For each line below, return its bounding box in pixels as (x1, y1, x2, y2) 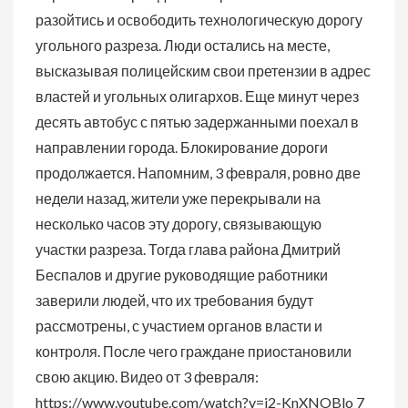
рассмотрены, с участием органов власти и (36, 317, 322, 334)
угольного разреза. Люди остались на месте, (36, 36, 330, 54)
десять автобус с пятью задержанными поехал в (36, 113, 359, 130)
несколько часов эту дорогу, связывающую (36, 215, 321, 232)
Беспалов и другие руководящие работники (36, 266, 328, 283)
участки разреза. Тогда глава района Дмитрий (36, 240, 341, 258)
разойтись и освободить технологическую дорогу (36, 11, 362, 28)
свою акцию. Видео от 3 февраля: (36, 368, 259, 385)
